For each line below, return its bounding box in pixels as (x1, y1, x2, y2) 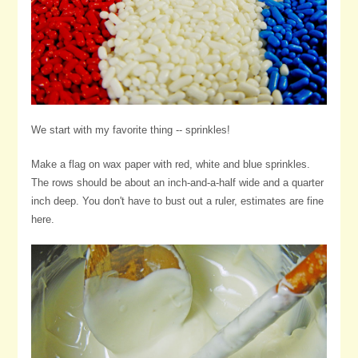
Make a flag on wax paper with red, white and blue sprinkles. (30, 158, 310, 171)
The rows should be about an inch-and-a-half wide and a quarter (30, 177, 324, 189)
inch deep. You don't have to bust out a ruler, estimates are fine (30, 195, 324, 208)
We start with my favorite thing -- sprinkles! (30, 124, 230, 137)
